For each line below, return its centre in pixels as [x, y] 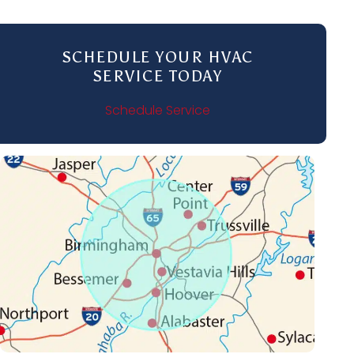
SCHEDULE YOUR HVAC [157, 57]
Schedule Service [157, 110]
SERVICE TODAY [157, 76]
